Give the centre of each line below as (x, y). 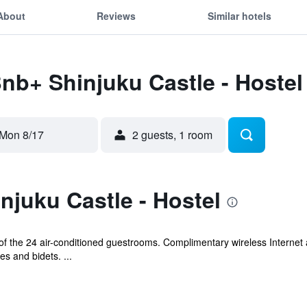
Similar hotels (239, 15)
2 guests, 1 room (172, 135)
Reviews (116, 15)
